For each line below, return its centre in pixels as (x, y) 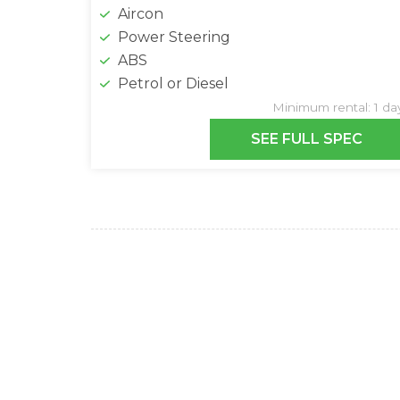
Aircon (141, 14)
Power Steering (174, 37)
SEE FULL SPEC (307, 139)
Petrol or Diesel (173, 84)
